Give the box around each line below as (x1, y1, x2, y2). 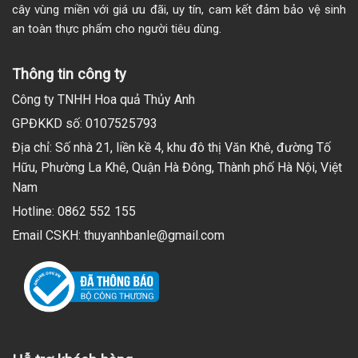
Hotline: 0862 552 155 (12, 203, 136, 219)
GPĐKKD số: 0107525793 (12, 115, 157, 131)
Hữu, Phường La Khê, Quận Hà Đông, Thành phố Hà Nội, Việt (12, 159, 342, 175)
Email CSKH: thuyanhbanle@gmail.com (12, 227, 225, 243)
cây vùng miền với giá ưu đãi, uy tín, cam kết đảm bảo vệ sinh (12, 2, 346, 17)
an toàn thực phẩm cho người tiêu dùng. (12, 21, 221, 36)
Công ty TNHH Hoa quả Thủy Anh (12, 91, 195, 107)
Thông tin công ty (12, 65, 126, 82)
